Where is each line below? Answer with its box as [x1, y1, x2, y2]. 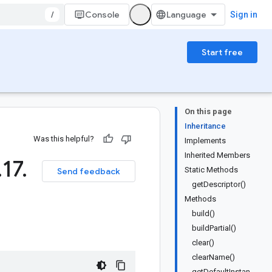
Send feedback [57, 166, 120, 177]
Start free [202, 47, 243, 58]
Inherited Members [185, 151, 250, 160]
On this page [185, 107, 232, 116]
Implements [185, 136, 226, 145]
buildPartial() [192, 223, 236, 233]
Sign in [230, 10, 257, 19]
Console [85, 9, 120, 20]
